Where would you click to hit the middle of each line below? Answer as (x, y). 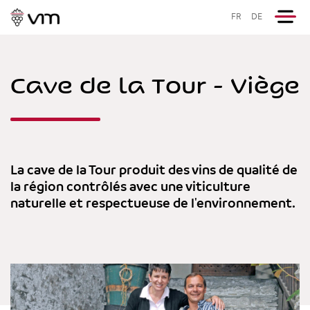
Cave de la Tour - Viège (155, 84)
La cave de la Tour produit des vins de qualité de (154, 171)
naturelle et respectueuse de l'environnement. (153, 204)
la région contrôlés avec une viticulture (130, 188)
